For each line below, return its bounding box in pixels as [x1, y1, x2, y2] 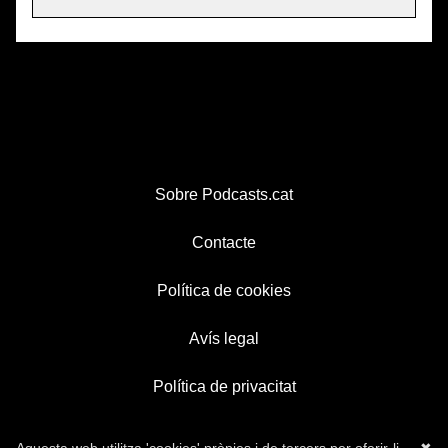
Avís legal [189, 330, 259, 348]
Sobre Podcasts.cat [155, 186, 293, 204]
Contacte [192, 234, 256, 252]
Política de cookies [157, 282, 291, 300]
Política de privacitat [152, 378, 296, 396]
